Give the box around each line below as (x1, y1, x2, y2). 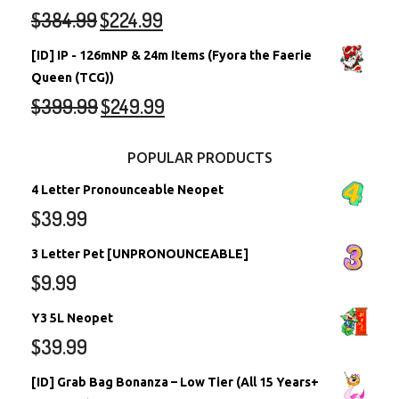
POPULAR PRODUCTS (126, 150, 273, 167)
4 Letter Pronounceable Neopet (31, 183, 224, 198)
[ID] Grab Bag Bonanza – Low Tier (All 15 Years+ (31, 375, 319, 390)
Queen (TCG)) (31, 70, 114, 85)
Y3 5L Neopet (31, 311, 113, 326)
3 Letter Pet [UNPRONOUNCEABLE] (31, 247, 248, 262)
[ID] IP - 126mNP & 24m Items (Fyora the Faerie (31, 48, 312, 63)
